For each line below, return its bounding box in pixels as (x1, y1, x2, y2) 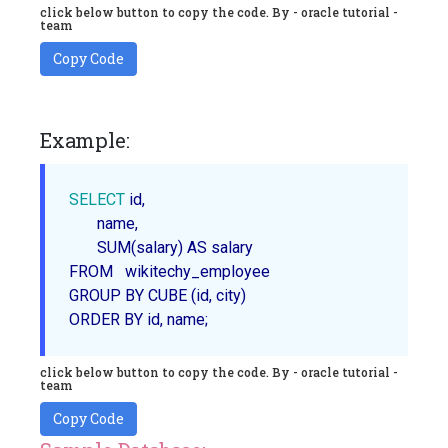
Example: (40, 126, 130, 153)
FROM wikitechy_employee (69, 261, 270, 281)
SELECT (69, 189, 125, 209)
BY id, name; (120, 309, 208, 329)
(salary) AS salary (131, 237, 257, 257)
